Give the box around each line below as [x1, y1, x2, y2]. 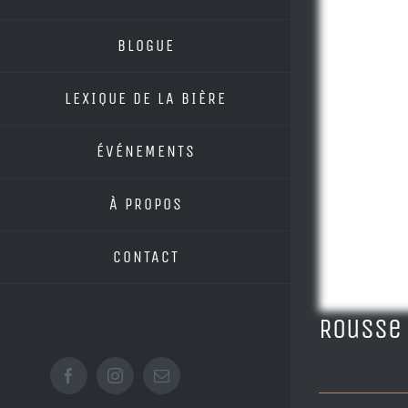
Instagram [114, 373, 178, 390]
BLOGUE [117, 36, 175, 56]
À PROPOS [108, 194, 183, 214]
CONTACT [112, 247, 179, 267]
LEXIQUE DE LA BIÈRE [65, 88, 227, 108]
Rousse [319, 312, 402, 345]
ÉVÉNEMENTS [96, 141, 196, 161]
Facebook [67, 373, 130, 390]
